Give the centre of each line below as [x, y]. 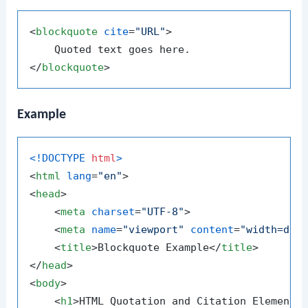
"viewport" [154, 230]
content [212, 230]
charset [113, 212]
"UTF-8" [163, 212]
